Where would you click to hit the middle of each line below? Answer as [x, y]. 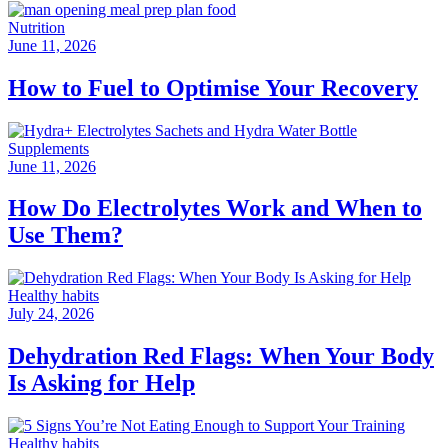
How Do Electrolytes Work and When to [215, 208]
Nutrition [36, 27]
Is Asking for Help [101, 383]
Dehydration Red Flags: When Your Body [221, 356]
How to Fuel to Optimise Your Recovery [213, 87]
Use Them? [65, 235]
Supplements [48, 148]
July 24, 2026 [51, 314]
